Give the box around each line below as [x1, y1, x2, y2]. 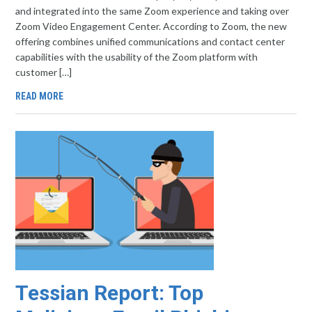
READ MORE [15, 91, 64, 102]
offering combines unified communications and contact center [15, 36, 286, 47]
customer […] [15, 66, 72, 78]
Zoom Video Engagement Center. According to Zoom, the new [15, 20, 288, 32]
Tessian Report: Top [15, 281, 204, 305]
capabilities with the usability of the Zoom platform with [15, 51, 258, 63]
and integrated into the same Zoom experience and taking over [15, 5, 290, 17]
